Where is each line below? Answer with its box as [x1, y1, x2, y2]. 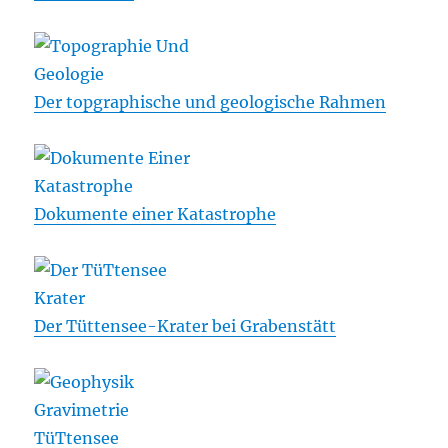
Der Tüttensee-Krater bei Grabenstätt [34, 316, 337, 337]
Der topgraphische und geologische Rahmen [34, 92, 387, 113]
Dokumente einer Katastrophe [34, 204, 277, 225]
